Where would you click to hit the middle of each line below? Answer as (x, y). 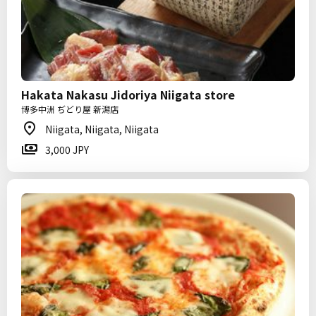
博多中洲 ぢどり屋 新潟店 (70, 109)
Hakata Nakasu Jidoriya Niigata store (128, 95)
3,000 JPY (67, 150)
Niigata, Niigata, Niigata (102, 129)
